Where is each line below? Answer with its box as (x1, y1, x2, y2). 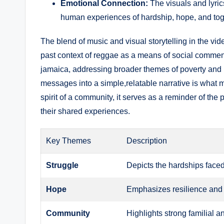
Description (126, 136, 167, 145)
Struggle (46, 160, 79, 169)
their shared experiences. (40, 106, 130, 115)
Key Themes (46, 136, 91, 145)
